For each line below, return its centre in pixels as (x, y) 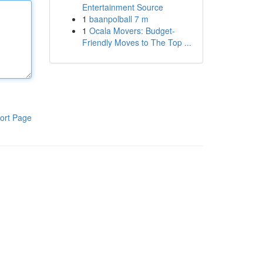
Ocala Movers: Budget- (132, 31)
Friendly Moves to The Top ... (136, 42)
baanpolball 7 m (119, 19)
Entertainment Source (122, 7)
